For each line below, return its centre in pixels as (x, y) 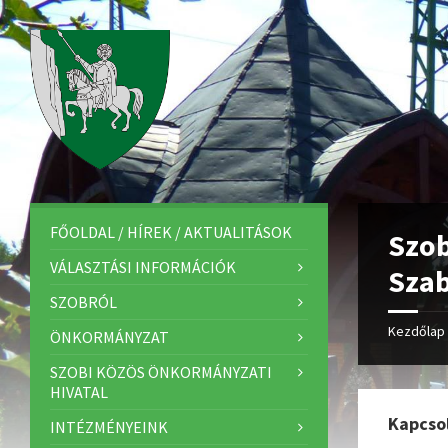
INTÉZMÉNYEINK (109, 427)
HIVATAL (79, 392)
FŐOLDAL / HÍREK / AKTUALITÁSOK (171, 232)
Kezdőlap (417, 331)
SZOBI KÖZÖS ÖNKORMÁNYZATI (161, 372)
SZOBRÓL (83, 302)
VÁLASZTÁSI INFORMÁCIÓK (143, 267)
